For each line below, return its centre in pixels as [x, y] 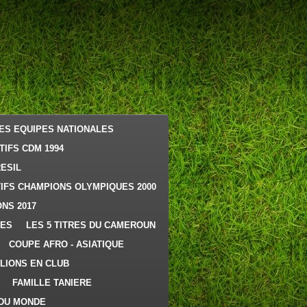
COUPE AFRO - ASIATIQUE [66, 244]
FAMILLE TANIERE [52, 283]
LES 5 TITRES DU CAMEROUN [91, 225]
